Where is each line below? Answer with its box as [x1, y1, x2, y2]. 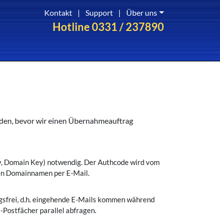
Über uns [126, 8, 158, 17]
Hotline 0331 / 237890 [53, 20, 164, 33]
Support [85, 8, 113, 17]
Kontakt [44, 8, 73, 17]
